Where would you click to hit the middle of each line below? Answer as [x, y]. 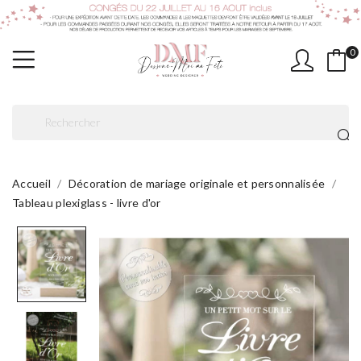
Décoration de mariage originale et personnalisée [197, 183]
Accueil [31, 183]
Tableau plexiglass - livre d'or [87, 202]
